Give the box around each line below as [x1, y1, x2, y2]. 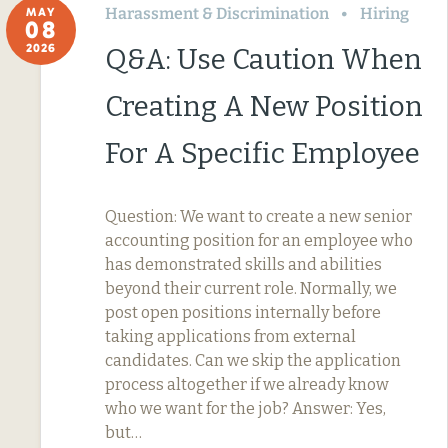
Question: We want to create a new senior [105, 206, 412, 226]
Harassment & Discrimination [105, 3, 329, 23]
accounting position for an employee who [105, 230, 413, 250]
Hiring [360, 3, 409, 23]
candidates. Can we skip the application [105, 350, 401, 370]
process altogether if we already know [105, 374, 389, 394]
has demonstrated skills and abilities [105, 254, 382, 274]
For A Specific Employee [105, 136, 420, 170]
